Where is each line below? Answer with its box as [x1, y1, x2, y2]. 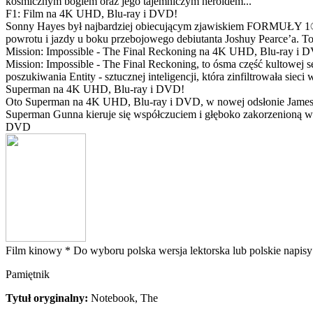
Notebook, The [91, 292, 158, 304]
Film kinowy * [6, 245, 73, 256]
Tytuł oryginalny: [6, 292, 91, 304]
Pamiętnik [6, 268, 50, 280]
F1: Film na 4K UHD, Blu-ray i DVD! [6, 8, 177, 20]
